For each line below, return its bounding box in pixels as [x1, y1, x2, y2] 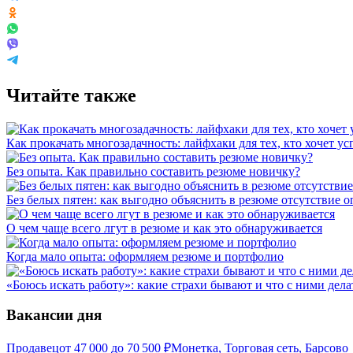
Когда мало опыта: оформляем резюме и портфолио [6, 249, 284, 263]
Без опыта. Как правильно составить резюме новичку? [6, 164, 300, 178]
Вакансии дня [6, 307, 102, 324]
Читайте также [6, 84, 136, 106]
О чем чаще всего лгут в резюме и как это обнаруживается [6, 221, 322, 235]
